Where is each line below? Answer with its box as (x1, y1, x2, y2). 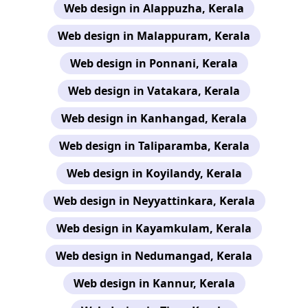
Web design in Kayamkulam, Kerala (56, 220, 252, 236)
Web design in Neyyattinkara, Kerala (53, 192, 255, 208)
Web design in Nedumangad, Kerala (56, 247, 252, 263)
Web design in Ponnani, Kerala (70, 55, 238, 71)
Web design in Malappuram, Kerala (58, 27, 250, 43)
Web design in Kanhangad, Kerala (61, 110, 247, 126)
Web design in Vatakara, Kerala (68, 82, 240, 98)
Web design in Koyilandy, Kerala (66, 165, 242, 181)
